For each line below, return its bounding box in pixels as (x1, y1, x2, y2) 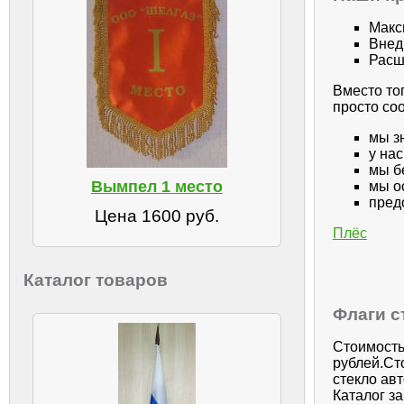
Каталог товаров (23, 270, 168, 289)
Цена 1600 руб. (94, 206, 219, 225)
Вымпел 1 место (90, 177, 223, 196)
